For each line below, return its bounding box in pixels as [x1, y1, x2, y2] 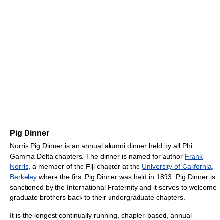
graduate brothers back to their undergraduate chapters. [10, 193, 185, 202]
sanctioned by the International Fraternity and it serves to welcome [10, 183, 217, 192]
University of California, [142, 163, 214, 171]
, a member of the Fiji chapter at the [28, 163, 142, 171]
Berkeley [10, 173, 37, 181]
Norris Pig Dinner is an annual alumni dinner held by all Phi [10, 142, 192, 150]
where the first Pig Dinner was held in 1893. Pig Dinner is [37, 173, 215, 181]
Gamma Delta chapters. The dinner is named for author [10, 152, 185, 161]
